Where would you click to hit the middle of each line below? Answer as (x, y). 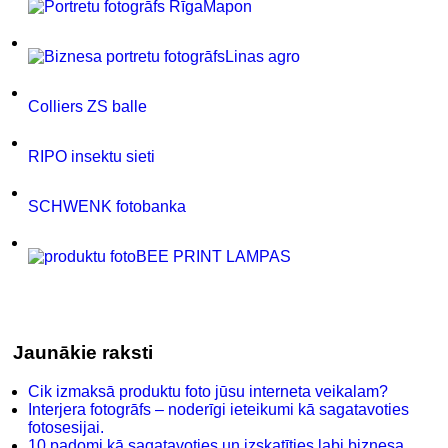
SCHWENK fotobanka (107, 206)
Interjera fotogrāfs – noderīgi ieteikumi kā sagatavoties (219, 410)
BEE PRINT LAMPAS (214, 256)
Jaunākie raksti (83, 353)
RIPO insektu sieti (92, 156)
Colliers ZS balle (88, 106)
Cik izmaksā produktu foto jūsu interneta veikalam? (208, 392)
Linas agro (263, 56)
